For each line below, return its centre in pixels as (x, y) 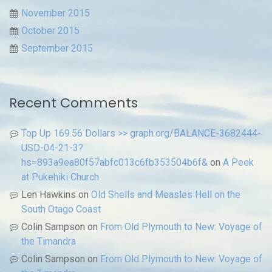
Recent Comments (73, 103)
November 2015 (56, 13)
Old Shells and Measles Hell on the (166, 194)
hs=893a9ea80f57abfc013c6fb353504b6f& (114, 162)
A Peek (238, 162)
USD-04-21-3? (52, 148)
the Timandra (49, 241)
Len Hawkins (49, 194)
